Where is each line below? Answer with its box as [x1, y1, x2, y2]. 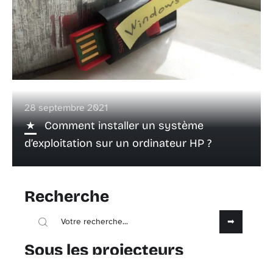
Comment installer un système [44, 119, 204, 133]
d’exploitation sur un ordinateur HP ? [24, 136, 211, 151]
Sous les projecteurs [24, 241, 183, 260]
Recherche [24, 187, 109, 207]
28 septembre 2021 [24, 102, 108, 115]
